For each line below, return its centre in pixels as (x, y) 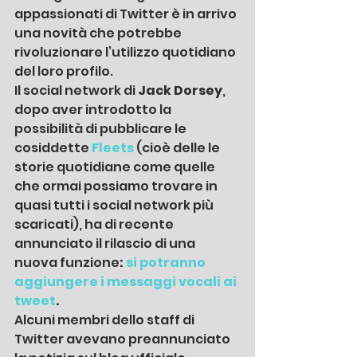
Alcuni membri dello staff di (106, 320)
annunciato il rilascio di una (106, 243)
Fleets (113, 147)
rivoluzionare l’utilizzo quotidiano (126, 52)
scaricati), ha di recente (95, 224)
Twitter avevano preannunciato (124, 339)
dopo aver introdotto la (94, 109)
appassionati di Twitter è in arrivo (127, 14)
